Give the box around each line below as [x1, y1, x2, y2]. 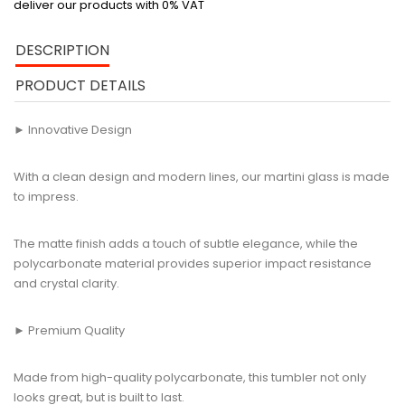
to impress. [14, 188, 79, 205]
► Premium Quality [14, 322, 125, 339]
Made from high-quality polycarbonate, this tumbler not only [14, 369, 366, 386]
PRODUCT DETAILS [15, 75, 146, 96]
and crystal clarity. [14, 275, 119, 292]
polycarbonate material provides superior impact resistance [14, 255, 372, 272]
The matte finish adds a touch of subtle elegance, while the [14, 235, 358, 252]
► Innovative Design [14, 121, 132, 138]
